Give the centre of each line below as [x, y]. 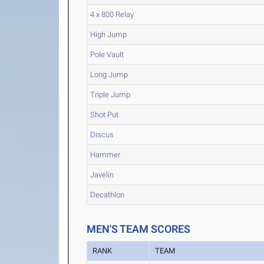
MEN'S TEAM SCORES [139, 229]
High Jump [109, 34]
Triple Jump [110, 95]
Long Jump [109, 75]
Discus [102, 135]
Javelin [102, 175]
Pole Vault [107, 55]
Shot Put [105, 115]
